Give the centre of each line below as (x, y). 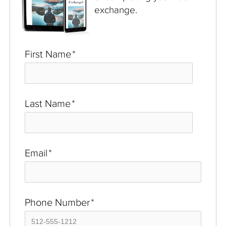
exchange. (116, 10)
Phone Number (57, 203)
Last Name (48, 104)
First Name (48, 54)
